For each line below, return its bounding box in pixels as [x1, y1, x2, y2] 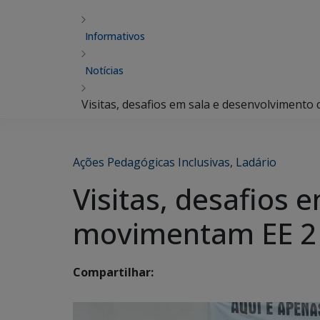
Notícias [85, 64, 124, 77]
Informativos [85, 29, 145, 43]
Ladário [236, 154, 276, 170]
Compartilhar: [73, 264, 154, 281]
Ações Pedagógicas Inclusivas [73, 154, 230, 170]
